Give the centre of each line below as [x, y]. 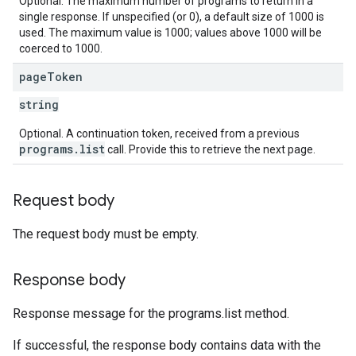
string [39, 104]
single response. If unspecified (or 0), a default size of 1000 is [172, 17]
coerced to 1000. [61, 48]
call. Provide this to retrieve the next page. [210, 149]
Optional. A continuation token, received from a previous [159, 133]
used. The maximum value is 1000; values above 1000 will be [170, 33]
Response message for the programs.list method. [151, 313]
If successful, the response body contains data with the [167, 345]
